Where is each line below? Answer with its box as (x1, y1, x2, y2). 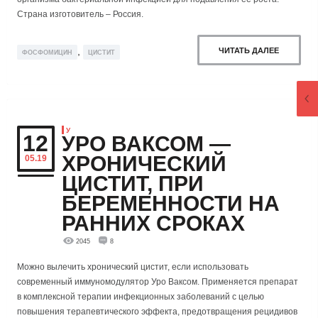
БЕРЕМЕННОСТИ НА (62, 191, 280, 215)
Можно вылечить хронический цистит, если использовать (17, 262, 248, 273)
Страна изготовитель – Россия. (17, 9, 143, 20)
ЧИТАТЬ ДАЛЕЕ (219, 45, 280, 55)
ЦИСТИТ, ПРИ (62, 171, 204, 195)
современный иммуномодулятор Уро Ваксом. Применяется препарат (17, 277, 298, 287)
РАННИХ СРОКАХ (62, 211, 245, 235)
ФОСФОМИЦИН (22, 49, 72, 57)
